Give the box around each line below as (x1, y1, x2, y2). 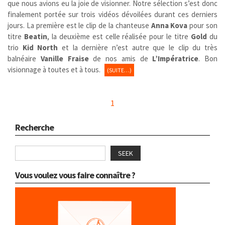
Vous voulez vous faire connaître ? (15, 169, 135, 181)
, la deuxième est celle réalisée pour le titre (47, 31, 191, 41)
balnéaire (8, 53, 41, 63)
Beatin (24, 31, 47, 41)
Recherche (15, 121, 54, 133)
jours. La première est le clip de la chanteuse (8, 20, 151, 30)
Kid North (22, 42, 58, 52)
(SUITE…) (107, 66, 132, 74)
